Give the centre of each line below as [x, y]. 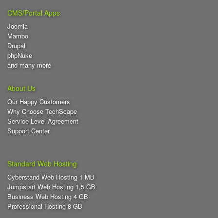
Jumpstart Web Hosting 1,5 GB [51, 186]
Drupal [16, 45]
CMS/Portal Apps [34, 12]
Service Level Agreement [43, 121]
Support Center [28, 130]
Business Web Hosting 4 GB [48, 196]
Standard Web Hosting [42, 163]
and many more [29, 65]
